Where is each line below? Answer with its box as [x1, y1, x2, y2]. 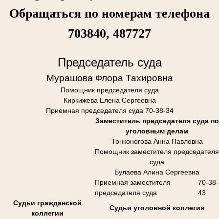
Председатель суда [57, 55, 162, 69]
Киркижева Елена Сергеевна [63, 96, 156, 104]
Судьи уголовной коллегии [109, 203, 205, 212]
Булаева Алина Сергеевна [114, 168, 199, 176]
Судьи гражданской [13, 198, 82, 207]
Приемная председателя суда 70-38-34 [45, 106, 174, 114]
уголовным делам [126, 127, 188, 135]
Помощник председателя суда [60, 86, 159, 94]
